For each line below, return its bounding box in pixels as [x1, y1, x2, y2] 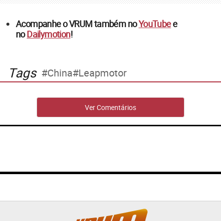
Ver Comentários [85, 103, 136, 112]
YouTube [138, 18, 171, 30]
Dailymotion [27, 28, 71, 40]
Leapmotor [78, 66, 127, 79]
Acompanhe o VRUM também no [16, 18, 139, 30]
